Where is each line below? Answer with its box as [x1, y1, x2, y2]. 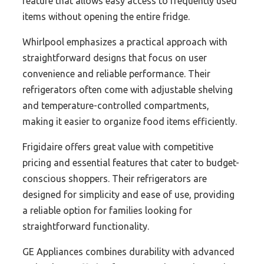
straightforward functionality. [22, 220, 149, 232]
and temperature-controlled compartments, [22, 100, 209, 111]
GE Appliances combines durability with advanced [22, 246, 235, 257]
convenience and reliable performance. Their [22, 68, 210, 79]
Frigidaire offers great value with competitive [22, 141, 213, 152]
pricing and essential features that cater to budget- [22, 157, 239, 168]
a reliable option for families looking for [22, 204, 192, 216]
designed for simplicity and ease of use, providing [22, 189, 235, 200]
